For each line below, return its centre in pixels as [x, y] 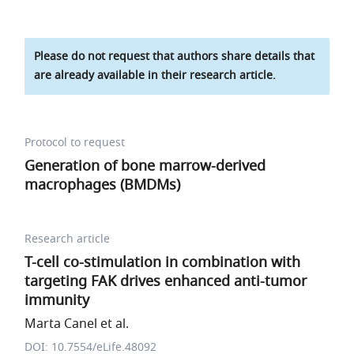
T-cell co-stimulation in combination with [163, 262]
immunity [57, 300]
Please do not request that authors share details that [175, 56]
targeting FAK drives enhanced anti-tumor [166, 281]
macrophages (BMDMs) [103, 185]
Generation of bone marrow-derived [145, 166]
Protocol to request [75, 143]
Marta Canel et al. [77, 324]
